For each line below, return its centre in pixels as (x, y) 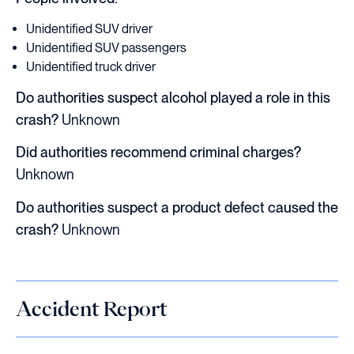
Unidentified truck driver (91, 66)
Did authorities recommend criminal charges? (158, 153)
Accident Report (92, 308)
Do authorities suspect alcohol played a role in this (173, 98)
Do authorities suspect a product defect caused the (177, 207)
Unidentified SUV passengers (107, 47)
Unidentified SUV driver (90, 28)
